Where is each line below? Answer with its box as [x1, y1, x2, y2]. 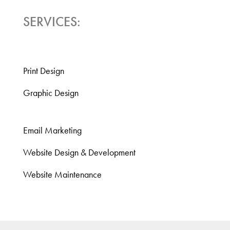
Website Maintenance [23, 168, 102, 181]
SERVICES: [23, 13, 81, 31]
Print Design [23, 65, 64, 77]
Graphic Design [23, 87, 79, 99]
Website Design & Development [23, 146, 136, 159]
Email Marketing [23, 124, 82, 137]
